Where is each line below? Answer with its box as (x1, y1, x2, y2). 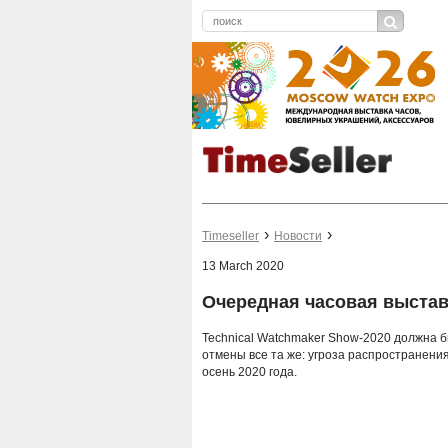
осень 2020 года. (202, 365, 297, 380)
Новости (274, 229, 322, 244)
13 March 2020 (202, 259, 284, 274)
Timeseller (202, 229, 259, 244)
